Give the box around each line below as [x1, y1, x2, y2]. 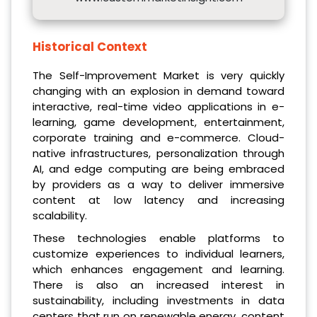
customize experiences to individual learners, [33, 246, 284, 262]
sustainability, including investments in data [33, 293, 284, 309]
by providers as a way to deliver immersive [33, 177, 284, 192]
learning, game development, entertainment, [33, 115, 284, 130]
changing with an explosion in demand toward [33, 83, 284, 99]
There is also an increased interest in [33, 277, 284, 293]
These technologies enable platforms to [33, 231, 284, 246]
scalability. [33, 208, 87, 224]
